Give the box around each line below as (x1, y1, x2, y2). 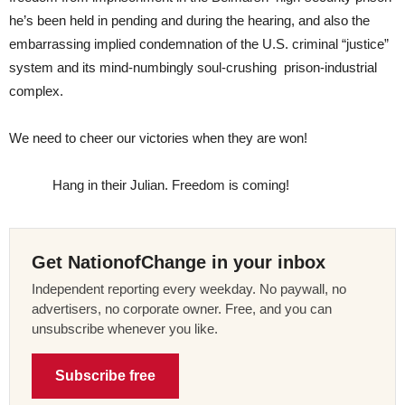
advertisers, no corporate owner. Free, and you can (32, 300, 332, 316)
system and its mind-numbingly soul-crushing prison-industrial (9, 59, 377, 75)
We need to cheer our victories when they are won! (9, 129, 311, 146)
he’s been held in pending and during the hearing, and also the (9, 12, 370, 28)
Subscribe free (55, 367, 155, 383)
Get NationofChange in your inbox (32, 251, 325, 272)
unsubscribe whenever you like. (32, 320, 218, 336)
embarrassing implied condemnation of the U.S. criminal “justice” (9, 35, 389, 52)
